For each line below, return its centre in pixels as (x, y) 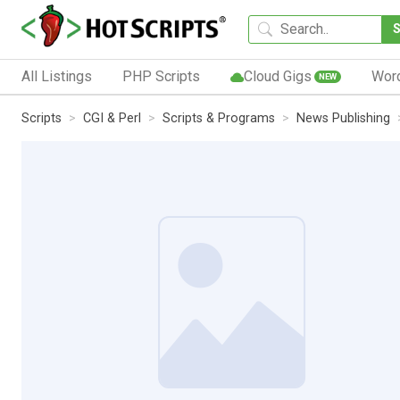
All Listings (57, 76)
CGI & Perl (112, 118)
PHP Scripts (161, 76)
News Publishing (343, 118)
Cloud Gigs (277, 76)
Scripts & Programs (219, 118)
